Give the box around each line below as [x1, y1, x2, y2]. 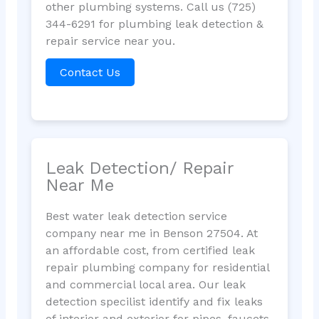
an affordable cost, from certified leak [45, 243, 255, 257]
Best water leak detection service [45, 209, 227, 223]
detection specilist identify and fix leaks [45, 294, 263, 308]
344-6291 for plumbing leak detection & [45, 17, 263, 31]
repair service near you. [45, 34, 175, 48]
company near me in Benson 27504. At [45, 226, 258, 240]
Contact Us [59, 66, 120, 80]
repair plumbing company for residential [45, 260, 269, 274]
